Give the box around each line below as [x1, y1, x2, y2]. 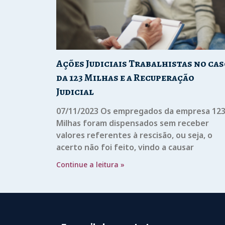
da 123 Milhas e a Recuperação [56, 71, 194, 85]
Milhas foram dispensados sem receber [56, 118, 209, 129]
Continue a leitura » [56, 160, 125, 170]
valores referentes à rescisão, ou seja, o [56, 130, 212, 141]
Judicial [56, 85, 94, 99]
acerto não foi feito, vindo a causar [56, 142, 194, 153]
